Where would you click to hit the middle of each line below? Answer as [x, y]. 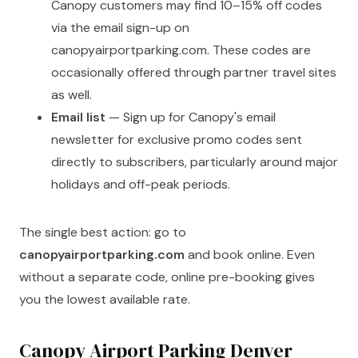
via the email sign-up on [120, 28]
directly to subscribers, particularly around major [195, 162]
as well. [72, 95]
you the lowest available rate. [105, 300]
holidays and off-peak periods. [141, 185]
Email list [78, 117]
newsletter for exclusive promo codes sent [177, 140]
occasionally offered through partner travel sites [194, 73]
